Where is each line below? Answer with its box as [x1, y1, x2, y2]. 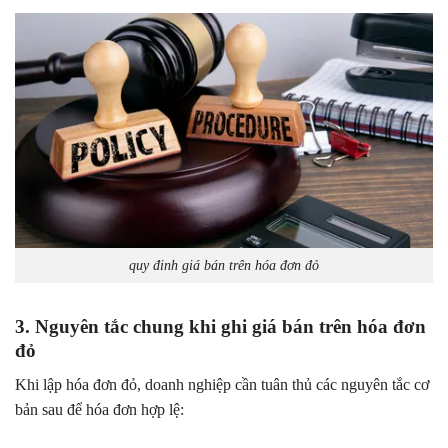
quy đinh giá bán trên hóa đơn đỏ [129, 257, 319, 274]
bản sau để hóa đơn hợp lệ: [15, 401, 184, 419]
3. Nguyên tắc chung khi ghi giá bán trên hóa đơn [15, 315, 426, 337]
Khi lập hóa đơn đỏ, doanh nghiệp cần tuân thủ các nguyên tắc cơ [15, 376, 429, 394]
